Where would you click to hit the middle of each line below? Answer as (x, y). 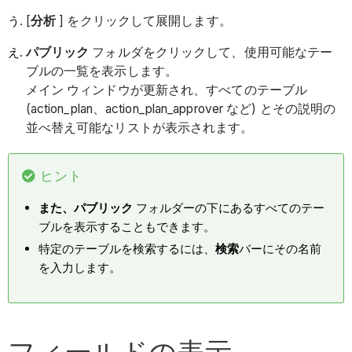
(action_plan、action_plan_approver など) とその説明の (181, 108)
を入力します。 (80, 267)
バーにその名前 (280, 248)
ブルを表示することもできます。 (127, 226)
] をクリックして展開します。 (145, 21)
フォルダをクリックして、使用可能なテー (211, 52)
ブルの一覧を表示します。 (101, 71)
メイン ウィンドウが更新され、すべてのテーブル (167, 90)
